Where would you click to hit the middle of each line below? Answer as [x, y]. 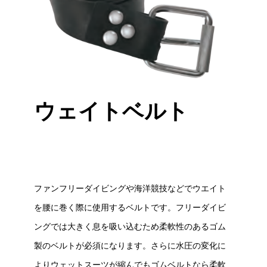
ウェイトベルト [111, 111]
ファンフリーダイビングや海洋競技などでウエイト [130, 188]
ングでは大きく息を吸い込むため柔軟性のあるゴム [130, 226]
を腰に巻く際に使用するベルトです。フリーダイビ [130, 207]
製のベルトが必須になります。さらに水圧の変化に [130, 245]
